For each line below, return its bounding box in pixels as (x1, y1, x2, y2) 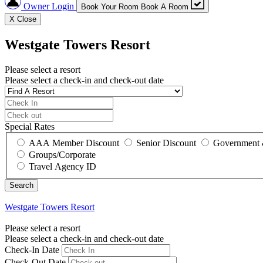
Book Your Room (81, 2, 139, 12)
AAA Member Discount (29, 137, 119, 148)
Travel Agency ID (29, 161, 96, 171)
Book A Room (141, 2, 189, 12)
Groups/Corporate (29, 149, 96, 160)
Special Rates (5, 122, 55, 132)
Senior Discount (136, 137, 196, 148)
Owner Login (21, 1, 77, 12)
